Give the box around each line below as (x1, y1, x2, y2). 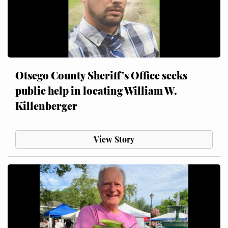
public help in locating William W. (15, 83, 177, 98)
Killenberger (15, 99, 77, 113)
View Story (94, 134, 134, 145)
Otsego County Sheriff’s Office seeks (15, 68, 187, 82)
